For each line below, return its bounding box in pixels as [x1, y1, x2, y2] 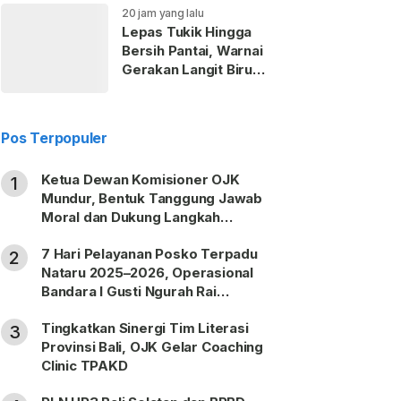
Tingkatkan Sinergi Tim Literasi [41, 320, 249, 337]
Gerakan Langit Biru [122, 61, 252, 78]
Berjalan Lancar [41, 302, 144, 319]
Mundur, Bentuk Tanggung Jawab [41, 190, 262, 207]
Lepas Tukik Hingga [122, 23, 252, 40]
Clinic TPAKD [41, 357, 128, 374]
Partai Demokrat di [122, 80, 247, 97]
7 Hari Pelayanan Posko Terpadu [41, 245, 258, 262]
